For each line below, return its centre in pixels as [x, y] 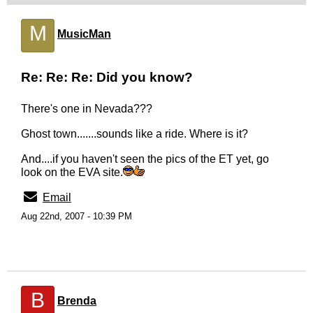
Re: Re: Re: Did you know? [107, 77]
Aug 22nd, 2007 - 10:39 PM [77, 216]
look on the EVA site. [72, 172]
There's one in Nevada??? [87, 109]
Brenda [77, 301]
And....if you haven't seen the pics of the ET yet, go [145, 159]
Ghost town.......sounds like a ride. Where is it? [134, 134]
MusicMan [84, 34]
